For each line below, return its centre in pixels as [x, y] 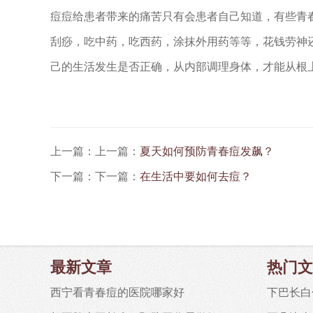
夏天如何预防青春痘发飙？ [207, 152]
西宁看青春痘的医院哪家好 [117, 293]
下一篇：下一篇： [95, 177]
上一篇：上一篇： [95, 152]
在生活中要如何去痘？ [196, 177]
